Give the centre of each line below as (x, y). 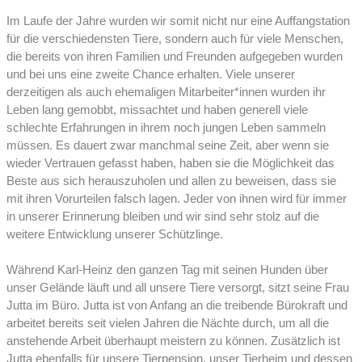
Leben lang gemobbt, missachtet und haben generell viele (157, 110)
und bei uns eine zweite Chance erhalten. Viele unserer (151, 75)
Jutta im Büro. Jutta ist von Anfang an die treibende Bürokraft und (177, 306)
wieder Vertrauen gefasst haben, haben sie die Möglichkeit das (170, 164)
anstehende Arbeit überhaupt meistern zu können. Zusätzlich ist (173, 341)
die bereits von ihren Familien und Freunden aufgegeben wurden (175, 57)
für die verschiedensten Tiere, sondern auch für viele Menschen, (175, 39)
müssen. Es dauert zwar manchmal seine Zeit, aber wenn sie (168, 146)
